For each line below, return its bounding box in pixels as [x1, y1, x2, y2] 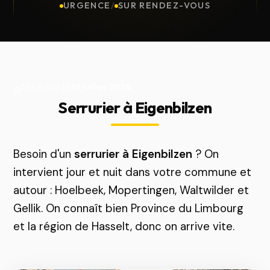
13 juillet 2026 [72, 81, 131, 92]
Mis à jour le [22, 81, 72, 92]
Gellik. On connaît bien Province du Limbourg [13, 201, 244, 216]
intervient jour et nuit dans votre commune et [13, 165, 252, 180]
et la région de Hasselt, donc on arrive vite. [13, 219, 235, 234]
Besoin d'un [13, 146, 75, 162]
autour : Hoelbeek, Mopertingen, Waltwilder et [13, 183, 250, 198]
